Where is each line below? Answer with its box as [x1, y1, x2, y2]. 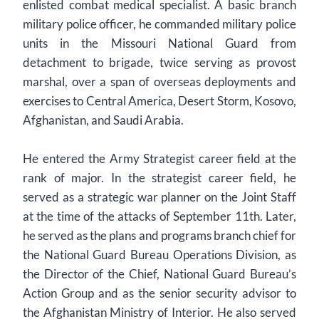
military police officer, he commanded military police [23, 16, 296, 31]
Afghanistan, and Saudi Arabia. [23, 113, 186, 127]
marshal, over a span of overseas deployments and [23, 74, 296, 89]
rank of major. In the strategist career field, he [23, 170, 296, 185]
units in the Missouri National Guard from [23, 36, 296, 51]
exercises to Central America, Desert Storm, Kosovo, [23, 93, 296, 108]
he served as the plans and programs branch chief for [23, 228, 296, 243]
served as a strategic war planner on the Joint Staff [23, 189, 296, 204]
